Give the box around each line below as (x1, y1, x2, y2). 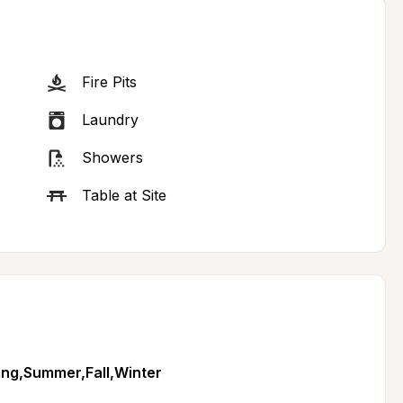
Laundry (81, 111, 139, 129)
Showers (81, 148, 143, 166)
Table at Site (81, 186, 166, 204)
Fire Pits (81, 73, 137, 91)
